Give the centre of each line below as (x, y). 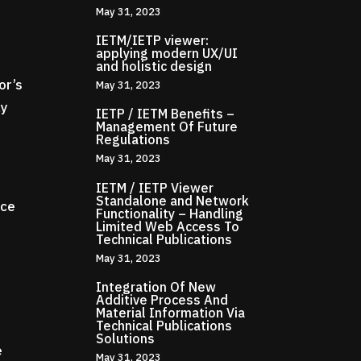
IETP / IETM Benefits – (166, 114)
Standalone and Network (173, 200)
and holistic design (154, 66)
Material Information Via (171, 312)
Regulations (133, 140)
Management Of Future (167, 127)
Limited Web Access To (168, 226)
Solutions (126, 338)
